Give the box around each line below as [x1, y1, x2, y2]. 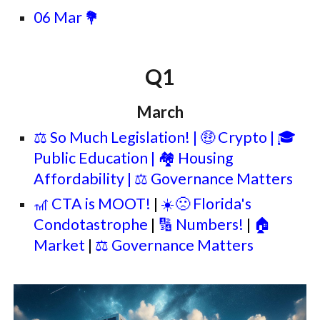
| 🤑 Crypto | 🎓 [190, 128, 296, 146]
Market [34, 236, 89, 254]
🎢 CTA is [34, 194, 99, 213]
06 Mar [34, 8, 86, 26]
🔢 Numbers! [155, 215, 247, 234]
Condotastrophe [34, 215, 151, 234]
